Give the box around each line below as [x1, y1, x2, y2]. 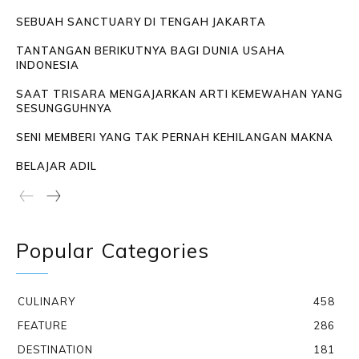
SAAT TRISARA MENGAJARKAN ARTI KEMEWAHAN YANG [16, 87, 343, 101]
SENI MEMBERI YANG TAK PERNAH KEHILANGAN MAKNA [16, 131, 333, 144]
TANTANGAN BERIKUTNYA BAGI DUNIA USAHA [16, 44, 285, 58]
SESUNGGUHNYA [16, 102, 112, 115]
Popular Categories [16, 238, 209, 264]
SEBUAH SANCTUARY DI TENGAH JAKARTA [16, 15, 266, 29]
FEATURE [18, 319, 67, 333]
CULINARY [18, 295, 75, 309]
